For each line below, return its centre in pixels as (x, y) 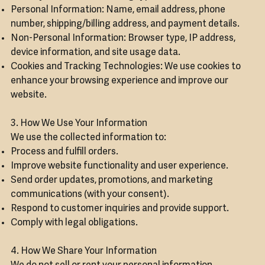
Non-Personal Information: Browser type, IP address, (123, 39)
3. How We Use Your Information (79, 124)
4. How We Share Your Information (83, 252)
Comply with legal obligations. (74, 223)
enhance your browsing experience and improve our (119, 81)
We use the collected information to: (88, 138)
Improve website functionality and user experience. (119, 167)
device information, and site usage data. (95, 53)
